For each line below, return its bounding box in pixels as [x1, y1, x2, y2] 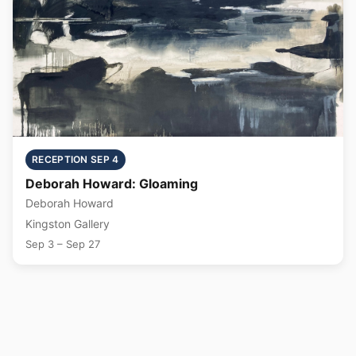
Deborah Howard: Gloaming [25, 175, 198, 192]
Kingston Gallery [25, 216, 110, 230]
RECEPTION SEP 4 [32, 153, 119, 165]
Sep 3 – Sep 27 [25, 237, 100, 250]
